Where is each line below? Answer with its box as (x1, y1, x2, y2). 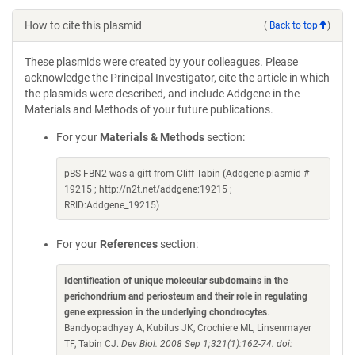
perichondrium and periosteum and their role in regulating (64, 291, 307, 302)
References (100, 238, 158, 250)
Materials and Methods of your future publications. (25, 103, 273, 116)
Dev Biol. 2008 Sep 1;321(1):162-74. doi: (121, 338, 292, 349)
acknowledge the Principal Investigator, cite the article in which (25, 71, 330, 84)
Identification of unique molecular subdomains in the (64, 275, 288, 286)
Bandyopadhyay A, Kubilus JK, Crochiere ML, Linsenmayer (64, 323, 311, 334)
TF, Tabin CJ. (64, 338, 121, 349)
